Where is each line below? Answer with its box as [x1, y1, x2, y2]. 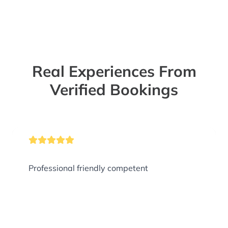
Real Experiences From [32, 62, 196, 81]
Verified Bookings [50, 80, 178, 100]
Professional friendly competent [107, 163, 148, 174]
